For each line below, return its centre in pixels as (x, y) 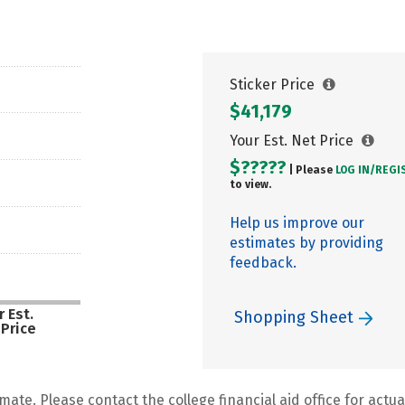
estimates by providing (306, 243)
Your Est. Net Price (293, 141)
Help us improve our (297, 223)
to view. (250, 184)
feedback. (263, 263)
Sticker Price (274, 85)
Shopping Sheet (296, 317)
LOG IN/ (355, 170)
